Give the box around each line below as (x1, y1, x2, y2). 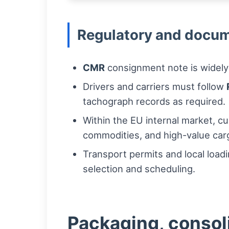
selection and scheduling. (83, 163, 195, 174)
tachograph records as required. (83, 96, 225, 107)
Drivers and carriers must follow (83, 81, 226, 92)
